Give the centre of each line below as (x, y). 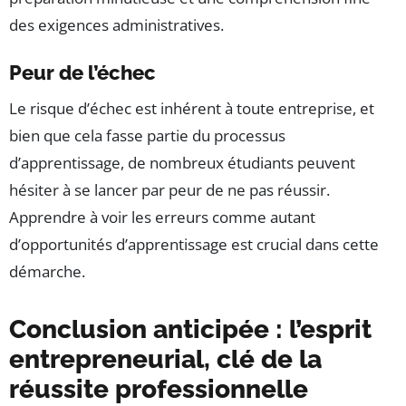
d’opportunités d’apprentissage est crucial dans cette (194, 245)
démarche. (47, 272)
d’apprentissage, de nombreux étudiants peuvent (182, 163)
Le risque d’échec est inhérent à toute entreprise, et (192, 109)
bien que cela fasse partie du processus (147, 136)
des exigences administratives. (116, 25)
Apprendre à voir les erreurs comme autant (162, 217)
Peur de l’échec (82, 73)
